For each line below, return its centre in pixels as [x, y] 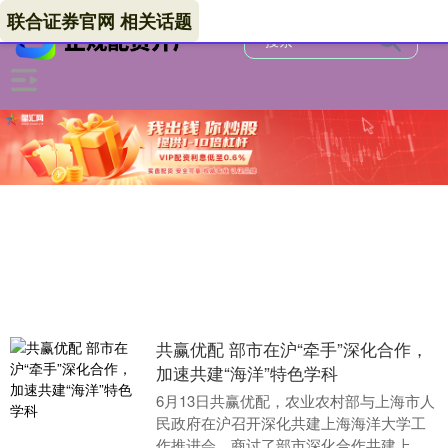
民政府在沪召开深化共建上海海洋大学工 [290, 423]
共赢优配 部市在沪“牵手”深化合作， [291, 349]
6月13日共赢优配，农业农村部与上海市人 [295, 401]
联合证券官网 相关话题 [99, 21]
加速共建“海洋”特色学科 [246, 373]
